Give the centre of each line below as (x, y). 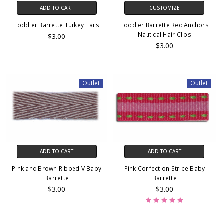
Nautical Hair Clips (165, 34)
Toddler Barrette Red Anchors (164, 25)
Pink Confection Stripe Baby (165, 169)
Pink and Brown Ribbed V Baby (57, 169)
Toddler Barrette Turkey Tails (56, 25)
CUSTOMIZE (164, 8)
